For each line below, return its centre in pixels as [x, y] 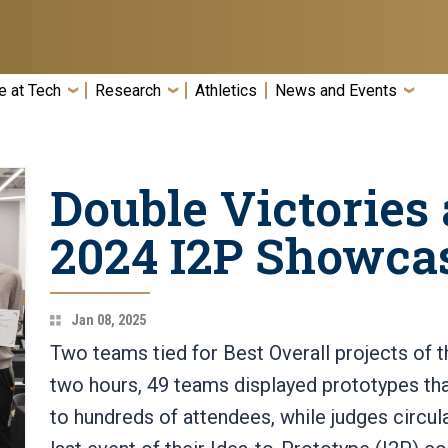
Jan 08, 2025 [106, 320]
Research [128, 90]
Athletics [226, 90]
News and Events [336, 90]
